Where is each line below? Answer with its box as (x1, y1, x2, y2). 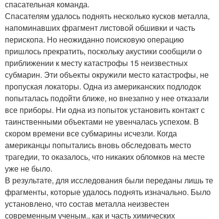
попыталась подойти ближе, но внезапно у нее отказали (5, 92, 209, 104)
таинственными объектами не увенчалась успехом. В (5, 116, 199, 128)
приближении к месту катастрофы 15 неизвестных (5, 57, 188, 69)
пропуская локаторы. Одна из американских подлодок (5, 81, 201, 92)
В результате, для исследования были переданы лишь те (5, 175, 213, 186)
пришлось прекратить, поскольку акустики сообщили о (5, 45, 202, 57)
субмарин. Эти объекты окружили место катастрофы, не (5, 69, 209, 81)
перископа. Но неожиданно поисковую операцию (5, 34, 184, 45)
